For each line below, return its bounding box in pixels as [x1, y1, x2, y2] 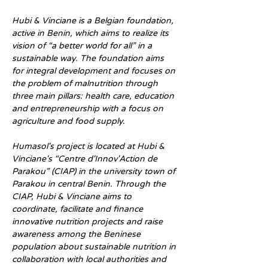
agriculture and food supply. [12, 116, 125, 126]
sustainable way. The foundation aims [12, 53, 166, 63]
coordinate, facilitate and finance [12, 204, 145, 214]
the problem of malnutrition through [12, 78, 160, 89]
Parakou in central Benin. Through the [12, 179, 168, 189]
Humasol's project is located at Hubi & [12, 141, 167, 151]
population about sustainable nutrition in [12, 242, 178, 252]
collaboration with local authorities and [12, 254, 169, 264]
